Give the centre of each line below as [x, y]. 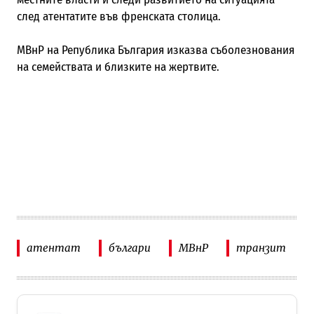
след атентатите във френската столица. [118, 16]
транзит [261, 248]
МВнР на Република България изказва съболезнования [155, 50]
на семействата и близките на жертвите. [118, 67]
